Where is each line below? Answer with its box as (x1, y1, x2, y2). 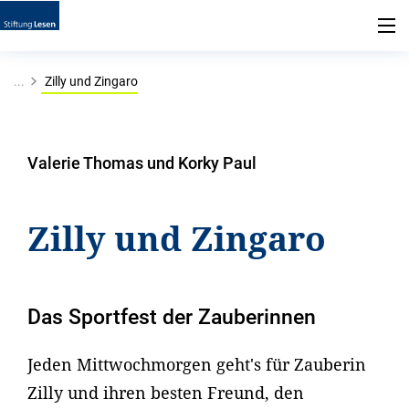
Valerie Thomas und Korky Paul (27, 153, 257, 173)
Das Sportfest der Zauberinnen (27, 305, 316, 330)
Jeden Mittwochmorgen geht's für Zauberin (27, 353, 366, 376)
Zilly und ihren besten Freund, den (27, 382, 304, 404)
